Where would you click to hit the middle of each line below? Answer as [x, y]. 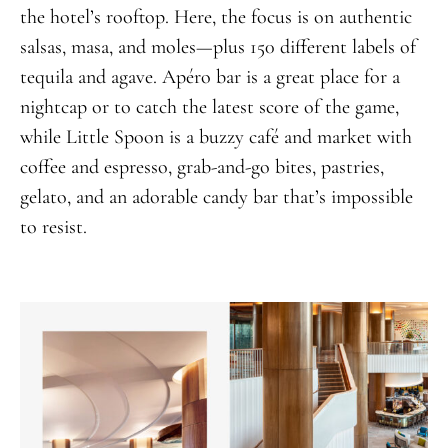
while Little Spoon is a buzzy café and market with [215, 136]
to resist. [53, 226]
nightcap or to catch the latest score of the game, [209, 106]
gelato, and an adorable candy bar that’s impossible [216, 196]
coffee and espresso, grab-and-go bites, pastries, [201, 166]
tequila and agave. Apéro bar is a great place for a [209, 76]
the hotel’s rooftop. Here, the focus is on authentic [215, 16]
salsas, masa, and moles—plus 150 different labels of [217, 46]
